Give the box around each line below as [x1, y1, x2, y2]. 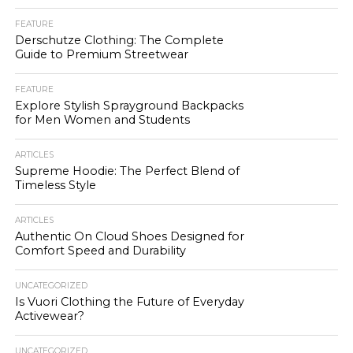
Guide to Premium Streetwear [14, 47, 188, 61]
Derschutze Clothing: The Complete [14, 33, 224, 47]
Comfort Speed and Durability [14, 243, 186, 258]
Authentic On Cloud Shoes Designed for [14, 229, 244, 243]
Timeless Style [14, 178, 96, 192]
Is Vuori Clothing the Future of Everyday [14, 295, 244, 309]
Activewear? [14, 309, 84, 323]
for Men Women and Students [14, 113, 190, 127]
